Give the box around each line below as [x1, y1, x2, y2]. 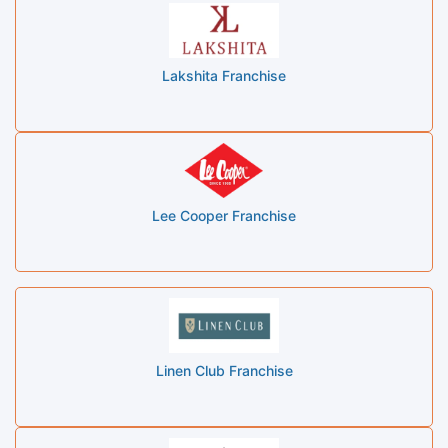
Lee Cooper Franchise [152, 206, 296, 224]
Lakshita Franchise [162, 66, 286, 84]
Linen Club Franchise [155, 361, 293, 379]
